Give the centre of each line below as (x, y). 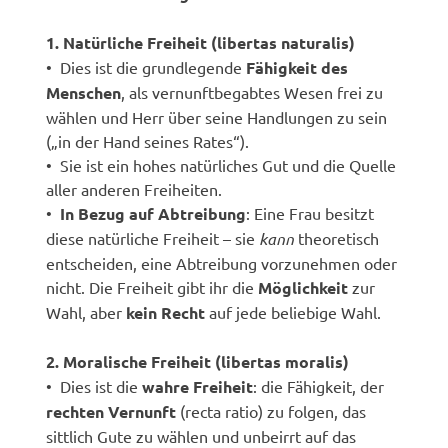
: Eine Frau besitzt (310, 212)
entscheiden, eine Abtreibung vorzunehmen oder (222, 262)
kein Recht (166, 312)
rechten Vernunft (111, 411)
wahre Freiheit (198, 386)
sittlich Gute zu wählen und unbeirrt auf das (201, 435)
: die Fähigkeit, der (319, 385)
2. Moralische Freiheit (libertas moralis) (198, 361)
